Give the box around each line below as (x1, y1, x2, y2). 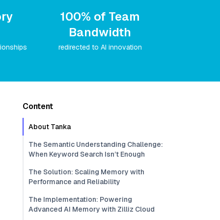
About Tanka (28, 122, 71, 131)
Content (23, 101, 53, 111)
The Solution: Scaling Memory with (28, 167, 144, 176)
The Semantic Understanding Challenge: (28, 140, 163, 149)
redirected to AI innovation (58, 43, 142, 52)
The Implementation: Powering (28, 195, 132, 204)
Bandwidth (69, 25, 131, 40)
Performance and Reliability (28, 177, 120, 186)
